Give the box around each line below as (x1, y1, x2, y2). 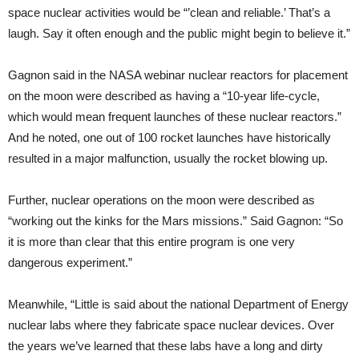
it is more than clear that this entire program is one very (8, 235, 295, 249)
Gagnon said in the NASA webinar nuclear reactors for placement (8, 68, 348, 83)
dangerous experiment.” (8, 256, 139, 270)
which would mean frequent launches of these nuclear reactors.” (8, 110, 341, 124)
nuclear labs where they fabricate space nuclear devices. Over (8, 318, 334, 333)
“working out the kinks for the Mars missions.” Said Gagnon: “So (8, 214, 343, 228)
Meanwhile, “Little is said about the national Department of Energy (8, 297, 349, 312)
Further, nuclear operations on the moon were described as (8, 193, 315, 208)
